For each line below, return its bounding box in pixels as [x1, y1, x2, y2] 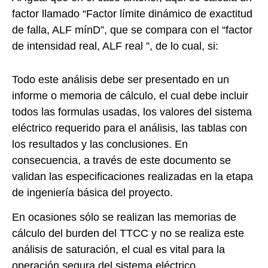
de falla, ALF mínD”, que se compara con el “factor [12, 23, 252, 36]
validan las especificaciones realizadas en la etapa [12, 170, 253, 182]
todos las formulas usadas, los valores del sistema [12, 105, 252, 118]
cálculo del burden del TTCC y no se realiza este [12, 227, 244, 240]
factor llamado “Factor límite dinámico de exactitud [12, 7, 252, 20]
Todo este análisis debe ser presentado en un [12, 73, 229, 86]
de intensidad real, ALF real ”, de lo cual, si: [12, 39, 218, 52]
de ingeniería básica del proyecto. [12, 186, 173, 199]
